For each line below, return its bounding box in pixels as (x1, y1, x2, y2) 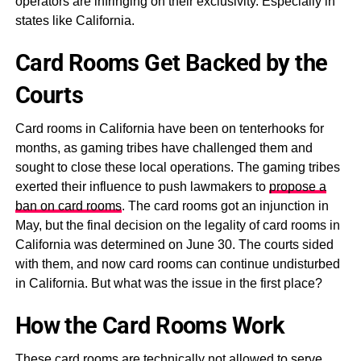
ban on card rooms (15, 199, 122, 213)
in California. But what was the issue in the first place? (15, 276, 322, 290)
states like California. (15, 14, 135, 27)
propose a (268, 180, 326, 193)
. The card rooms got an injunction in (121, 199, 329, 213)
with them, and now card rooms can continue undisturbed (15, 257, 340, 271)
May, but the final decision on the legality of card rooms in (15, 218, 340, 232)
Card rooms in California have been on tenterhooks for (15, 122, 324, 135)
